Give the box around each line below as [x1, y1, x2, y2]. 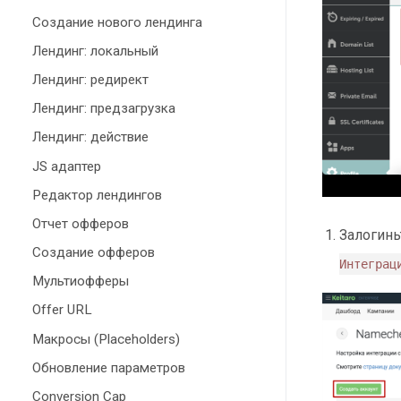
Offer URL [32, 302, 92, 319]
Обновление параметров [32, 359, 185, 376]
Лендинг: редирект [32, 71, 149, 88]
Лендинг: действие [32, 129, 149, 146]
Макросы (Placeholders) [32, 330, 180, 347]
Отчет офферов [32, 215, 129, 232]
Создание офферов [32, 244, 155, 261]
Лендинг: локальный [32, 42, 158, 59]
